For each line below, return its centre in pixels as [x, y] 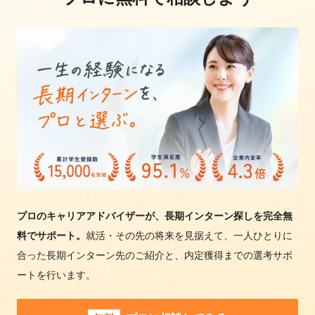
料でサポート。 [51, 235]
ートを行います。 [56, 275]
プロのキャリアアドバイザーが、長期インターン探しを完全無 [155, 216]
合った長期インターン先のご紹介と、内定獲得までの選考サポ [155, 255]
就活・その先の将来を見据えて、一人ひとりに [189, 235]
